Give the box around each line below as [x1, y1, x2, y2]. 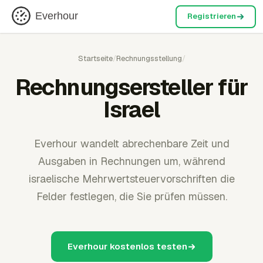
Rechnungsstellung [116, 53, 182, 63]
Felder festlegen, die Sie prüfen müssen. [36, 190, 227, 203]
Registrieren [187, 11, 236, 21]
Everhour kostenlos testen [67, 241, 187, 252]
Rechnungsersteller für [15, 73, 248, 102]
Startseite [77, 53, 113, 63]
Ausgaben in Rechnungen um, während [38, 154, 225, 168]
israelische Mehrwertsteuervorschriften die [28, 172, 235, 186]
